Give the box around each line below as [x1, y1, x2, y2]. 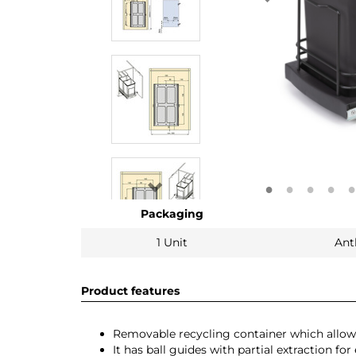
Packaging [140, 207, 203, 221]
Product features [81, 284, 180, 298]
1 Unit [156, 235, 188, 250]
